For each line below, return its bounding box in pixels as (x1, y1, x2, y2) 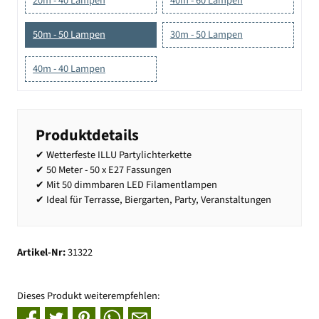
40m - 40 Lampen (33, 61, 105, 76)
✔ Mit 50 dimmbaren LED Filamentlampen (36, 177, 217, 193)
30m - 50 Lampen (169, 26, 243, 42)
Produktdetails (36, 124, 139, 147)
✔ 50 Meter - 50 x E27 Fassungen (36, 162, 172, 178)
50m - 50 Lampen (33, 26, 105, 42)
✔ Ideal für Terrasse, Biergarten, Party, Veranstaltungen (36, 192, 271, 208)
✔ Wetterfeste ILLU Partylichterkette (36, 147, 192, 163)
